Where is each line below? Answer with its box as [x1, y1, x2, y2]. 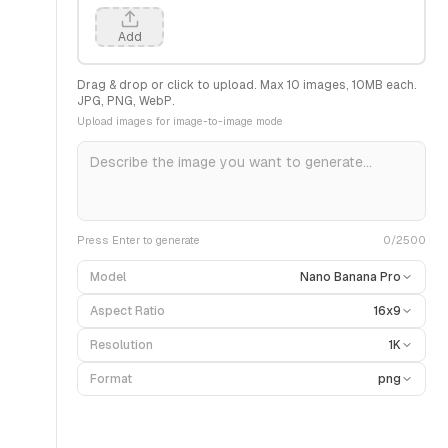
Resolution [90, 338, 153, 352]
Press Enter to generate [77, 234, 200, 246]
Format [90, 372, 132, 386]
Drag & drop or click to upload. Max [77, 78, 287, 92]
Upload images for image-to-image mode [77, 115, 283, 127]
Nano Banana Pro [299, 270, 401, 284]
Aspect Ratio [90, 304, 165, 318]
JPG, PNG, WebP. [77, 94, 175, 108]
